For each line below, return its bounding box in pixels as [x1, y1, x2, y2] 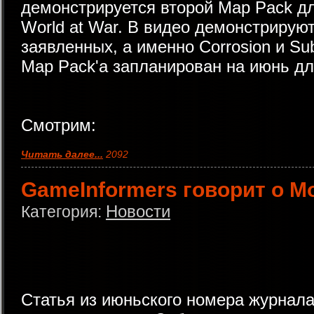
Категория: [21, 203, 106, 221]
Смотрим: [21, 116, 96, 135]
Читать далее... [21, 149, 103, 160]
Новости [106, 202, 170, 221]
